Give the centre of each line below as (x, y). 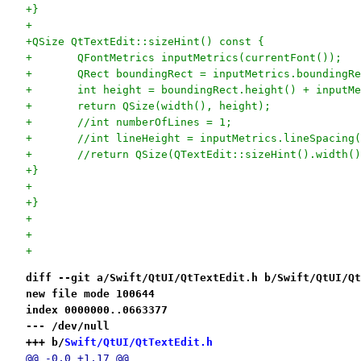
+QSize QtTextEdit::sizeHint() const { (145, 41)
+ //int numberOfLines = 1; (154, 122)
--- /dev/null (67, 326)
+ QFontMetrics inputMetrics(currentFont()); (209, 57)
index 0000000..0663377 (96, 310)
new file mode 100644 (90, 294)
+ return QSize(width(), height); (174, 106)
